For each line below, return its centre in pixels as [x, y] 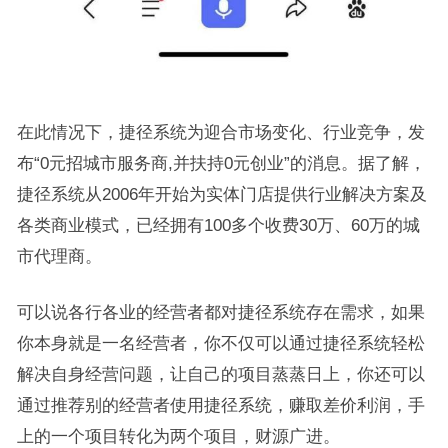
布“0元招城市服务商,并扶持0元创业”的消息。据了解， [221, 163]
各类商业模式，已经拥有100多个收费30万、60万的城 [218, 225]
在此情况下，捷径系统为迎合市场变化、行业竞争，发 [220, 132]
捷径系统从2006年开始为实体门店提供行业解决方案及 [221, 194]
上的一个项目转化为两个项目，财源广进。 [178, 436]
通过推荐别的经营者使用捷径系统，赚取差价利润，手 [220, 405]
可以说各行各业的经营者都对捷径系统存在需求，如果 [220, 312]
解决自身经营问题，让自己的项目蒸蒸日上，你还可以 [220, 374]
